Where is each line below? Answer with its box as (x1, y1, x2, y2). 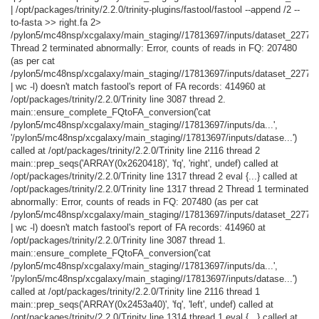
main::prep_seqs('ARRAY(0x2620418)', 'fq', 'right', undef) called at (11, 157, 278, 169)
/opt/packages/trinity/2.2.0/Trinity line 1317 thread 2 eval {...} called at (11, 170, 298, 182)
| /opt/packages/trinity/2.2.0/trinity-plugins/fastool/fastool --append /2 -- (11, 4, 300, 15)
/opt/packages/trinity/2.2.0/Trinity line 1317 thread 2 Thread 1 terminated (11, 183, 308, 194)
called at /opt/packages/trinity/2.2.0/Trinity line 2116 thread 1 (11, 286, 260, 297)
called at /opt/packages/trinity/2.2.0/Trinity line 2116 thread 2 (11, 145, 260, 156)
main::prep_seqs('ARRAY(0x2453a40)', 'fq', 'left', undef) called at (11, 298, 273, 310)
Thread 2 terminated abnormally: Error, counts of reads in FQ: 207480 (11, 42, 297, 53)
